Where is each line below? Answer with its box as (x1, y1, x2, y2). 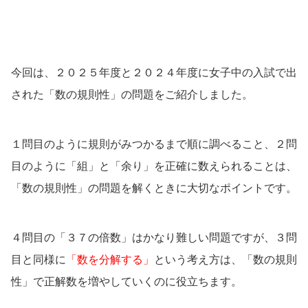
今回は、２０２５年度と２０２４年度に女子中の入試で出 (11, 65, 297, 80)
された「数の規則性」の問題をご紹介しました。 (11, 87, 253, 102)
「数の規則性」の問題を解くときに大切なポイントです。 (11, 181, 297, 195)
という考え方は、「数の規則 (154, 252, 297, 267)
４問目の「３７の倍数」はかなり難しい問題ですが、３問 (11, 230, 297, 245)
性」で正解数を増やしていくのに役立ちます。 (11, 274, 242, 289)
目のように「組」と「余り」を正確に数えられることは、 (11, 159, 297, 173)
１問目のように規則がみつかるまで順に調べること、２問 (11, 137, 297, 151)
